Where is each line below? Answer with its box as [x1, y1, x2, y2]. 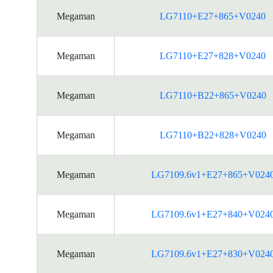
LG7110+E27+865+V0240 [160, 11, 266, 21]
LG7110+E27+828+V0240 [160, 51, 266, 61]
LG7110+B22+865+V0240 [159, 90, 266, 101]
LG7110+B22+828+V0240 [159, 130, 266, 140]
